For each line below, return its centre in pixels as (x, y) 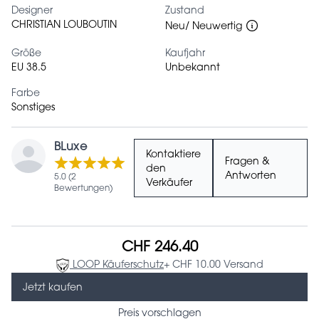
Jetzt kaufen (53, 289)
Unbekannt (193, 68)
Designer (32, 11)
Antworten (251, 176)
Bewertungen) (83, 188)
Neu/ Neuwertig (204, 27)
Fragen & (247, 162)
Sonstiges (33, 108)
